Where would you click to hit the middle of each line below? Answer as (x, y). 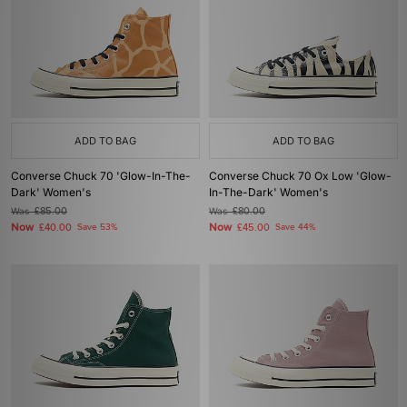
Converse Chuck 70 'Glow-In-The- (101, 176)
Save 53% (97, 227)
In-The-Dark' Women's (268, 192)
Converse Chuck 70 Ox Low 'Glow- (300, 176)
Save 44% (295, 227)
